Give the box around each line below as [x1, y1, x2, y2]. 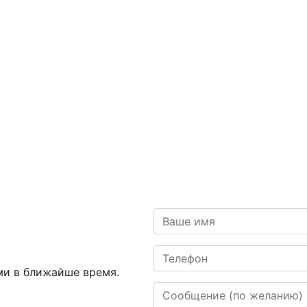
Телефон [153, 246, 199, 260]
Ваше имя [153, 209, 206, 223]
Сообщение [153, 283, 217, 297]
